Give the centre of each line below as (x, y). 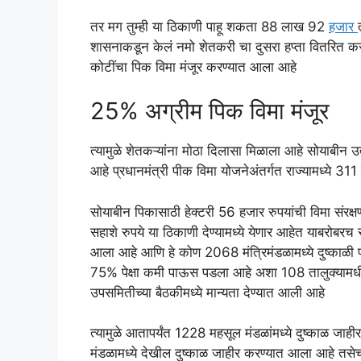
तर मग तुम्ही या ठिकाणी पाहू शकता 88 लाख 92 (210, 26)
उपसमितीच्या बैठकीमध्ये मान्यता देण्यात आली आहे (207, 292)
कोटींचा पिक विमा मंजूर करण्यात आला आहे (193, 66)
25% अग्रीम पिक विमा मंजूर (210, 111)
